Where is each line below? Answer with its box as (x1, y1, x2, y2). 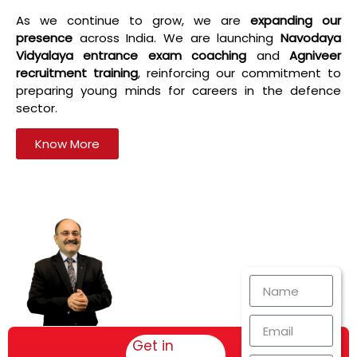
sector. (16, 100, 57, 117)
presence (16, 29, 73, 47)
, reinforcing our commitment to (138, 65, 341, 82)
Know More (35, 135, 100, 153)
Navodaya (280, 29, 341, 47)
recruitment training (16, 65, 138, 82)
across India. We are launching (73, 29, 280, 47)
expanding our (250, 12, 341, 29)
